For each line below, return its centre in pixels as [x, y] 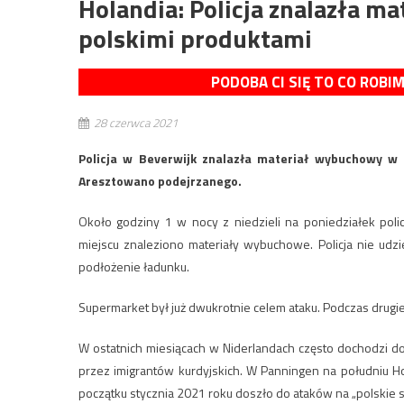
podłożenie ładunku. [134, 266]
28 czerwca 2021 [136, 122]
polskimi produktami [195, 38]
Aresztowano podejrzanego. [160, 180]
